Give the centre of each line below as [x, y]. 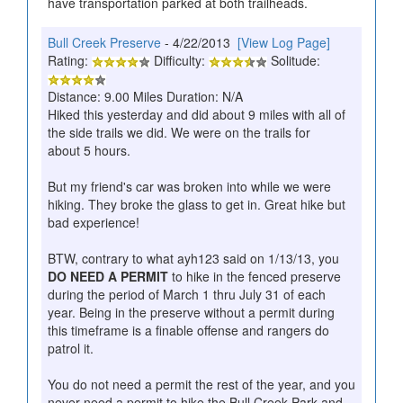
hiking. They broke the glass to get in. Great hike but [197, 204]
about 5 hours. [89, 150]
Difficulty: [179, 60]
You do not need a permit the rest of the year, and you [201, 384]
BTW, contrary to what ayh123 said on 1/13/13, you [193, 258]
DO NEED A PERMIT [108, 276]
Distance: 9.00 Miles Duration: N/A [145, 96]
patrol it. [71, 348]
